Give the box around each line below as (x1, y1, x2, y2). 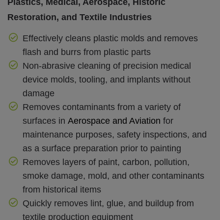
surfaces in (22, 116, 65, 126)
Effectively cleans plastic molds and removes (22, 33, 198, 44)
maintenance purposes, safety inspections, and (22, 130, 207, 140)
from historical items (22, 185, 101, 195)
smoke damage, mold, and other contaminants (22, 171, 204, 181)
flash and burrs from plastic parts (22, 47, 151, 57)
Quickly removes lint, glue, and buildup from (22, 198, 194, 209)
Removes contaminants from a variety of (22, 102, 181, 112)
